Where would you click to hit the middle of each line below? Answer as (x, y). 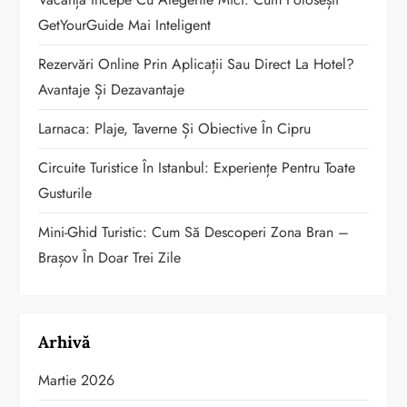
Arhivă (65, 342)
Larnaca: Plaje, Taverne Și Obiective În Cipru (175, 128)
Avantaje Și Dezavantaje (112, 89)
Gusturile (65, 193)
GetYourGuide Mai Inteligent (125, 25)
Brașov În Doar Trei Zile (110, 257)
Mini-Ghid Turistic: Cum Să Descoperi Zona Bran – (194, 232)
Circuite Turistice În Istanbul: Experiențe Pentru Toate (197, 167)
